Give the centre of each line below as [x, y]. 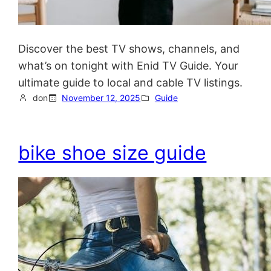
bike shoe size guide [113, 153]
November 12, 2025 [101, 97]
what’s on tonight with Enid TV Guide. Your [129, 65]
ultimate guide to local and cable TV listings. [131, 82]
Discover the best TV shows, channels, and [129, 48]
